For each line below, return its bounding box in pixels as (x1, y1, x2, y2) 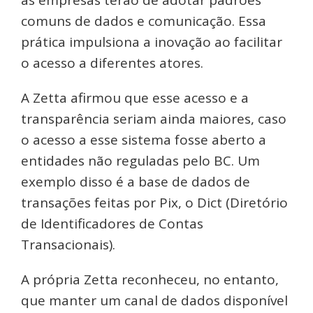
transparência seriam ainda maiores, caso (21, 110, 286, 129)
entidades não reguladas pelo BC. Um (21, 152, 260, 170)
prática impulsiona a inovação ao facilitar (21, 33, 282, 52)
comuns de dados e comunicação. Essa (21, 12, 266, 31)
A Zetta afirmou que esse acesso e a (21, 89, 249, 108)
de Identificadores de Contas (21, 214, 203, 233)
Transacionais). (21, 235, 115, 254)
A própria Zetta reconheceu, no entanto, (21, 270, 279, 289)
